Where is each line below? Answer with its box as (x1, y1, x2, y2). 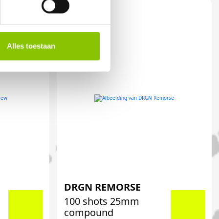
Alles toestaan (7, 42, 55, 50)
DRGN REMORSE (64, 180, 141, 194)
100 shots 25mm (64, 195, 139, 208)
